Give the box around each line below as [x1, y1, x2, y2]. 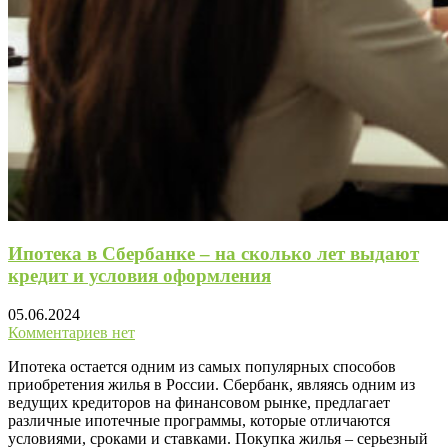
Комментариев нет [8, 324, 135, 342]
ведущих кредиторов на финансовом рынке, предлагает [8, 394, 390, 412]
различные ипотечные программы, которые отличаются [8, 412, 390, 430]
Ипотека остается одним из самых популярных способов [8, 358, 396, 376]
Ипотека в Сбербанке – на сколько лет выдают [8, 243, 419, 265]
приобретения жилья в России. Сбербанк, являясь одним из [8, 376, 415, 394]
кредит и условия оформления [8, 265, 271, 287]
